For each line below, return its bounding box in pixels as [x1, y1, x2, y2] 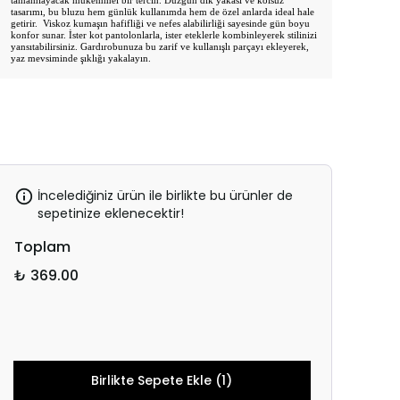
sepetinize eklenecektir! [37, 204, 184, 222]
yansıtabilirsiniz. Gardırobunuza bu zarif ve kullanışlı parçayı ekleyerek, [11, 41, 309, 52]
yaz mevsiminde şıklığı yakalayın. [11, 53, 151, 63]
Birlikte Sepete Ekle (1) [91, 371, 233, 389]
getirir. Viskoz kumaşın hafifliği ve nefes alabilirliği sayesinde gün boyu [11, 18, 310, 29]
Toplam [13, 237, 71, 257]
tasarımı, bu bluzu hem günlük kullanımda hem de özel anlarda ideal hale [11, 6, 314, 17]
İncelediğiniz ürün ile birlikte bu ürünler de [37, 187, 293, 204]
